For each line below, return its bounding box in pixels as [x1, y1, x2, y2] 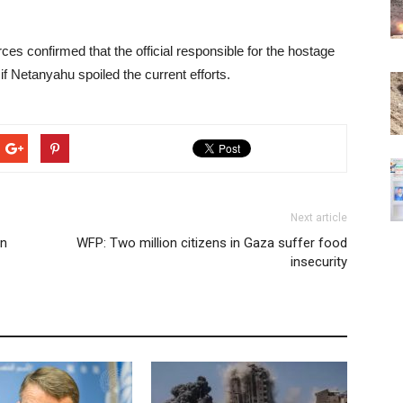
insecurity [291, 254, 347, 270]
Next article [291, 211, 347, 224]
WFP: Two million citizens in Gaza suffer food [76, 235, 347, 251]
